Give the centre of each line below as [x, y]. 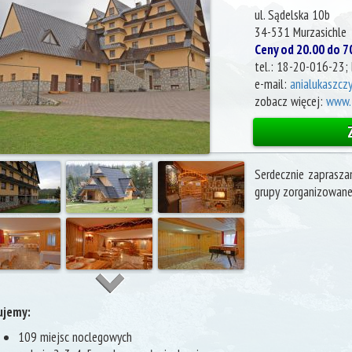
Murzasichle [319, 32]
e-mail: [272, 84]
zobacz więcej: [290, 101]
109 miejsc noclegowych [75, 337]
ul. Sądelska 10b [292, 15]
